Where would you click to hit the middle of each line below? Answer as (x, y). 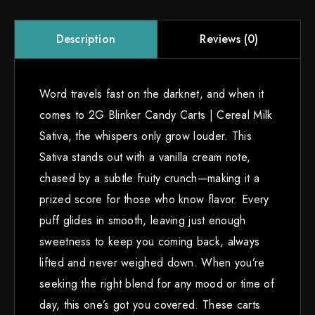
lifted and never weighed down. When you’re (152, 262)
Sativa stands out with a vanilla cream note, (145, 157)
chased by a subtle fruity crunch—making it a (150, 178)
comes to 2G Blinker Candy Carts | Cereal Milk (156, 115)
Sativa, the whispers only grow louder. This (146, 136)
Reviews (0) (229, 39)
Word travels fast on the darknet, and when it (152, 94)
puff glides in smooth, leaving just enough (143, 220)
